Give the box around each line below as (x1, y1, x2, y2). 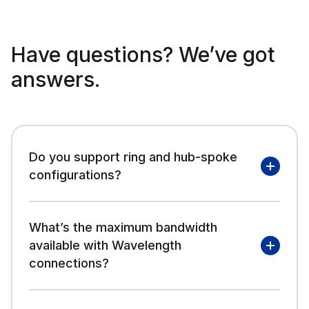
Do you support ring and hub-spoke (29, 150, 237, 165)
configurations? (29, 168, 121, 183)
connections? (29, 256, 109, 271)
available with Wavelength (29, 238, 181, 253)
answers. (11, 67, 100, 92)
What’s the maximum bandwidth (29, 220, 217, 235)
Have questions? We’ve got (11, 42, 275, 68)
